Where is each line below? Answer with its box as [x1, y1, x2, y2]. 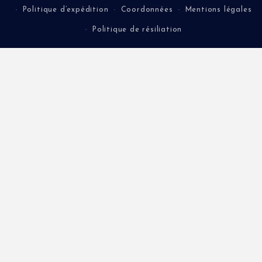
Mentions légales [185, 6, 252, 13]
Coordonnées [120, 6, 173, 13]
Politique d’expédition [22, 6, 109, 13]
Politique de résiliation [92, 26, 182, 33]
